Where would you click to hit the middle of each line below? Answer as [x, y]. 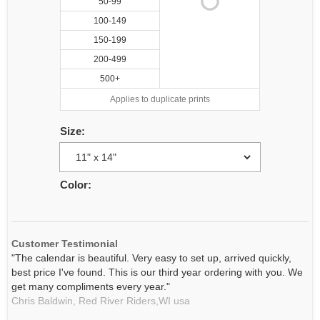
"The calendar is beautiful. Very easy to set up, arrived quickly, [151, 258]
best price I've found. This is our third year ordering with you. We [157, 272]
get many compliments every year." [91, 286]
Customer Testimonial [65, 244]
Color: [76, 185]
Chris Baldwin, [44, 301]
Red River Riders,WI [123, 301]
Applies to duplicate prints [160, 99]
